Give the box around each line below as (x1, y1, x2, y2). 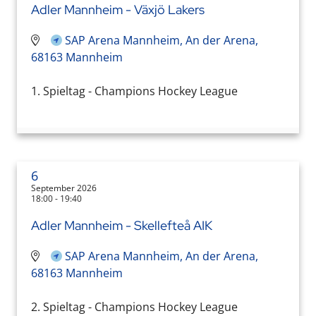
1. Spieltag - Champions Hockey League (31, 83, 238, 99)
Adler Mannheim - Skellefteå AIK (31, 217, 212, 233)
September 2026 (31, 181, 97, 194)
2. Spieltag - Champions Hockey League (31, 298, 238, 315)
